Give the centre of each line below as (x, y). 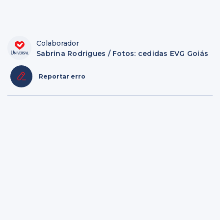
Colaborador (58, 43)
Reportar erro (62, 76)
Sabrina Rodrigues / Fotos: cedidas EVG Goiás (122, 53)
